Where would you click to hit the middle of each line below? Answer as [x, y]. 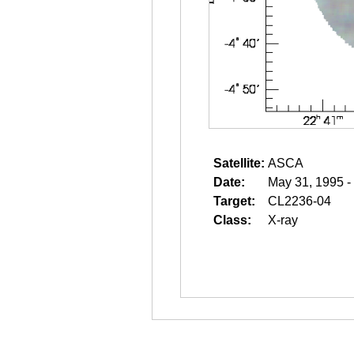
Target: [234, 201]
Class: [232, 220]
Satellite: [239, 163]
